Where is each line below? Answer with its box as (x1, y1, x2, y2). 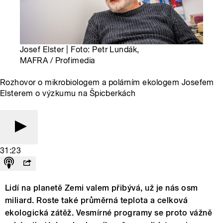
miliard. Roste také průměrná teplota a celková (5, 196, 188, 206)
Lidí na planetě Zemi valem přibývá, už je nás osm (5, 183, 198, 193)
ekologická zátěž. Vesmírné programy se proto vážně (5, 208, 213, 218)
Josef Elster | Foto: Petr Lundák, (20, 45, 139, 55)
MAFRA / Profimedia (20, 56, 95, 66)
